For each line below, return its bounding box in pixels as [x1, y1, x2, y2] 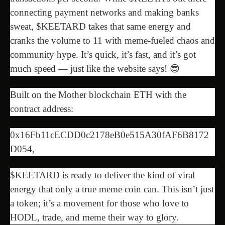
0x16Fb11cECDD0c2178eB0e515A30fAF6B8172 [10, 129, 209, 140]
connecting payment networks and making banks [10, 7, 199, 18]
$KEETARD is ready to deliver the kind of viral [10, 169, 195, 180]
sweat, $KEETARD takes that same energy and [10, 21, 191, 32]
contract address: [10, 103, 73, 114]
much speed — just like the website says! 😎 [10, 63, 180, 74]
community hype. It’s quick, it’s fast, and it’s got [10, 49, 196, 60]
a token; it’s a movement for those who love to [10, 197, 189, 208]
